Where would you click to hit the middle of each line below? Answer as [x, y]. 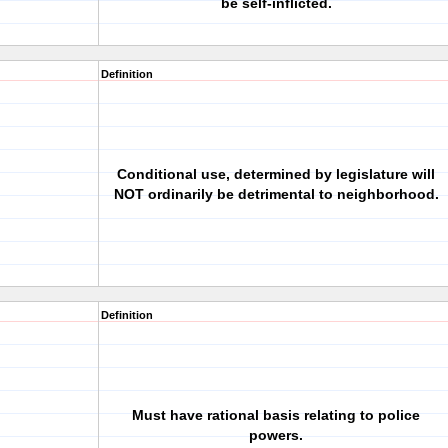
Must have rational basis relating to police [276, 415]
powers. [276, 435]
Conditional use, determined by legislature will [276, 174]
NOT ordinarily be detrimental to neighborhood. [276, 194]
